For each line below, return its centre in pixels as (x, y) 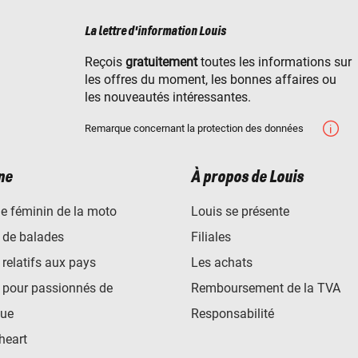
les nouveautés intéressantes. (168, 97)
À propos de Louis (247, 177)
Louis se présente (240, 211)
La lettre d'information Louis (155, 31)
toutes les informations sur (274, 62)
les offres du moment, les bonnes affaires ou (211, 79)
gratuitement (161, 62)
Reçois (105, 62)
